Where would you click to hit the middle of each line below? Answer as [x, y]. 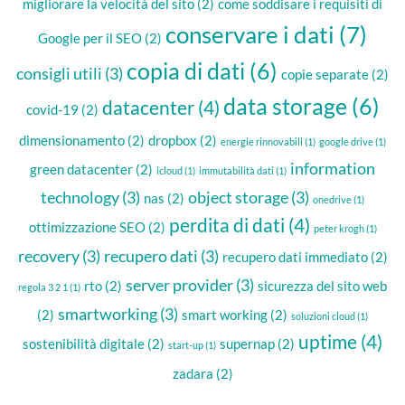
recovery [48, 256]
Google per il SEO [90, 38]
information [333, 168]
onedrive [332, 199]
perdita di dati [226, 225]
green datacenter [81, 169]
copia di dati [186, 71]
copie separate [325, 74]
